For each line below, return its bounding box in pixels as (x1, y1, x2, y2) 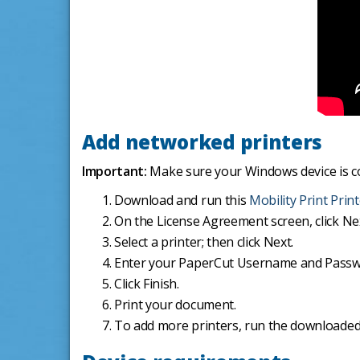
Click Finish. (114, 275, 179, 293)
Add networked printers (82, 129, 322, 156)
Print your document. (114, 296, 236, 314)
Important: (82, 162, 150, 181)
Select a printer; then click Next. (114, 233, 294, 252)
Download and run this (114, 191, 249, 210)
